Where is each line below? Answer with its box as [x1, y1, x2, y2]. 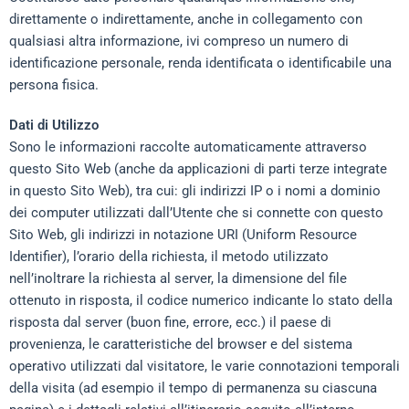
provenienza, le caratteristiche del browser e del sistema [9, 336, 352, 352]
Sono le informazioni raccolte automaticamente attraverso [9, 139, 367, 155]
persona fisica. [9, 77, 99, 93]
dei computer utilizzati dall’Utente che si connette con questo [9, 204, 383, 221]
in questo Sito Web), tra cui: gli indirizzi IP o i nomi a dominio [9, 183, 381, 199]
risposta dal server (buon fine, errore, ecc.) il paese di [9, 314, 331, 330]
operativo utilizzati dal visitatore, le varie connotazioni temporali [9, 358, 400, 374]
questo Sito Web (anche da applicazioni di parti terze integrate [9, 161, 387, 177]
